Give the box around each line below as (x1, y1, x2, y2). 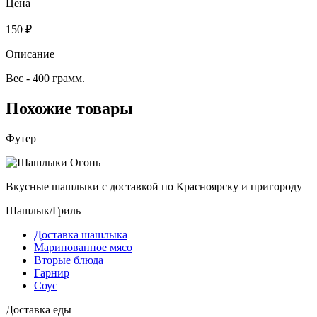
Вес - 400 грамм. (6, 71, 85, 84)
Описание (6, 47, 54, 60)
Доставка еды (6, 303, 71, 316)
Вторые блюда (34, 253, 103, 266)
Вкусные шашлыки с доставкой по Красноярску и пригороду (6, 180, 302, 192)
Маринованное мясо (34, 241, 132, 253)
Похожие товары (6, 98, 133, 117)
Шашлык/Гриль (6, 204, 81, 217)
